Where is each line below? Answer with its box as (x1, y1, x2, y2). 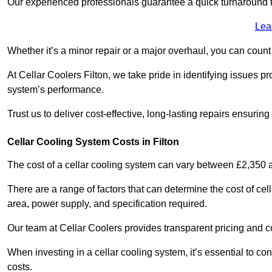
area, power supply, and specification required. (7, 198, 207, 209)
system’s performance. (7, 84, 106, 95)
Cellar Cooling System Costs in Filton (7, 136, 179, 147)
